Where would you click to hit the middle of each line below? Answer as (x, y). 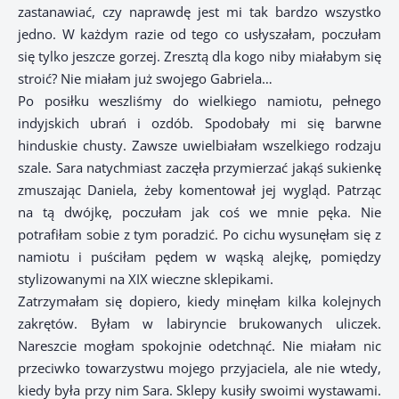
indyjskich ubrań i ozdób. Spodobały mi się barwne (199, 123)
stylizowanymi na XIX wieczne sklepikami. (146, 279)
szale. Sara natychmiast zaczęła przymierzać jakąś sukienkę (199, 168)
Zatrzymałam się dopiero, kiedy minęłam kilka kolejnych (199, 301)
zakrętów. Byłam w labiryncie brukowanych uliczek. (199, 324)
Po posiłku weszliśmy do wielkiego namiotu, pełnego (199, 101)
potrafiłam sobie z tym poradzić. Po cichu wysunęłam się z (199, 235)
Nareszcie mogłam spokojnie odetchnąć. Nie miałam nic (199, 346)
